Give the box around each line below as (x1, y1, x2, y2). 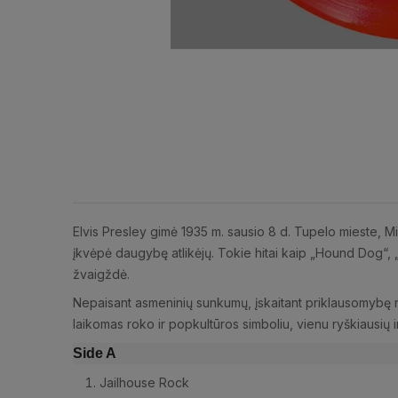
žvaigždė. (73, 266, 130, 282)
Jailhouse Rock (99, 375, 196, 391)
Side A (73, 346, 116, 362)
